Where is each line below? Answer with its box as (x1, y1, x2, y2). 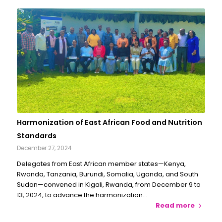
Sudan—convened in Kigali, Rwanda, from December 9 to (16, 180, 201, 190)
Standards (16, 131, 56, 141)
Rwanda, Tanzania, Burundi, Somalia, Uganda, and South (16, 169, 198, 179)
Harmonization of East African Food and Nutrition (16, 117, 202, 128)
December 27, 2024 (16, 144, 71, 153)
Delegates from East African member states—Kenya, (16, 159, 186, 169)
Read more (156, 201, 195, 211)
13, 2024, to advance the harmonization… (16, 190, 147, 200)
